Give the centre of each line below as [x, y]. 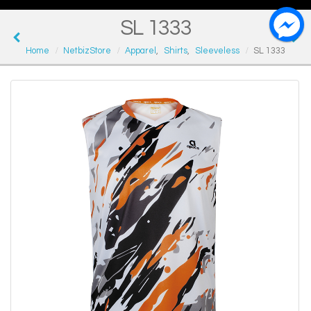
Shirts [176, 51]
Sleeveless [217, 51]
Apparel [141, 51]
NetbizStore [87, 51]
